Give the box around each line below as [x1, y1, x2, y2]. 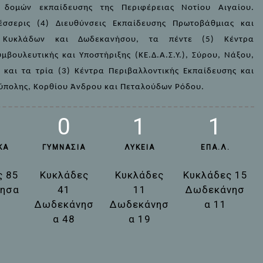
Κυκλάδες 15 [183, 169, 248, 181]
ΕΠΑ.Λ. [200, 143, 230, 151]
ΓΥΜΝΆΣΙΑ [42, 143, 86, 151]
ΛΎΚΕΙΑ [124, 143, 155, 151]
